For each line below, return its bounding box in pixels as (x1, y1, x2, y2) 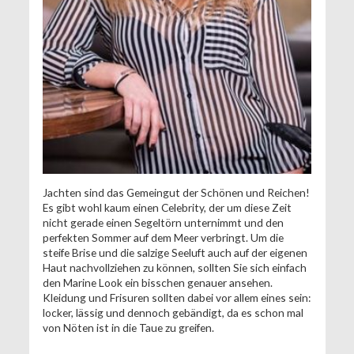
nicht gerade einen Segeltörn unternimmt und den (42, 216, 284, 230)
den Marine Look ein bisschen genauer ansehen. (42, 276, 273, 290)
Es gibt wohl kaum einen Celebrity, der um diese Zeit (42, 201, 292, 215)
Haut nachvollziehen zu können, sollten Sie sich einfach (42, 261, 307, 275)
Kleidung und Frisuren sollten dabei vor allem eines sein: (42, 291, 311, 305)
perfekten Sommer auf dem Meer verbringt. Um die (42, 231, 284, 245)
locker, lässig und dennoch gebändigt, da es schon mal (42, 306, 303, 320)
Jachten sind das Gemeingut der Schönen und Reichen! (42, 186, 310, 200)
